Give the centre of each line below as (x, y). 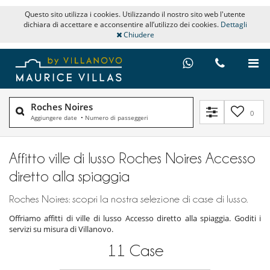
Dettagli (234, 24)
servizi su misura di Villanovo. (61, 229)
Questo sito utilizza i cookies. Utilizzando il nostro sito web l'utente (135, 14)
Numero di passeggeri (117, 117)
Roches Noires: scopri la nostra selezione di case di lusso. (128, 199)
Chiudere (138, 35)
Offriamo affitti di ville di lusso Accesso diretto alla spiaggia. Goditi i (135, 218)
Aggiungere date (55, 117)
